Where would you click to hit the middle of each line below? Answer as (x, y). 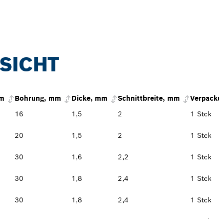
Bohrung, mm (38, 99)
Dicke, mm (89, 99)
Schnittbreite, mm (149, 99)
